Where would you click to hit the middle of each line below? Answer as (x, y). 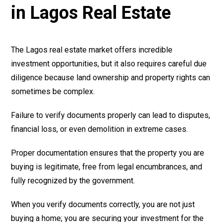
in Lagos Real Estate (91, 13)
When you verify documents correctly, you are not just (103, 204)
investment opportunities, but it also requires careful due (109, 63)
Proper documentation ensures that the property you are (108, 153)
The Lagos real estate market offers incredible (92, 50)
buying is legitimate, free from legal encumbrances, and (107, 166)
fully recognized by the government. (73, 180)
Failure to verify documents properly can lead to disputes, (111, 115)
